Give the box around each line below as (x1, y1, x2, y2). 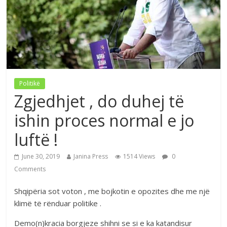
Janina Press (73, 152, 108, 161)
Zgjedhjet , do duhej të (14, 90, 184, 112)
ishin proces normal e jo (14, 109, 195, 131)
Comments (14, 164, 46, 173)
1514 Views (123, 152, 156, 161)
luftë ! (14, 128, 58, 150)
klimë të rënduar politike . (14, 198, 102, 208)
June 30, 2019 (22, 152, 60, 161)
